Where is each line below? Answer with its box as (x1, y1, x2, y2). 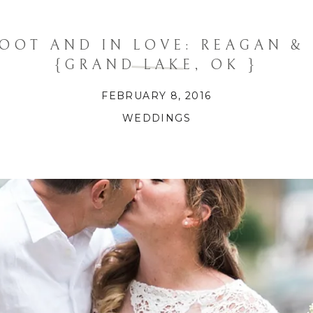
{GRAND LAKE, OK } (55, 57, 258, 73)
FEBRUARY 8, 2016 (101, 89, 212, 102)
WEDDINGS (122, 112, 191, 124)
